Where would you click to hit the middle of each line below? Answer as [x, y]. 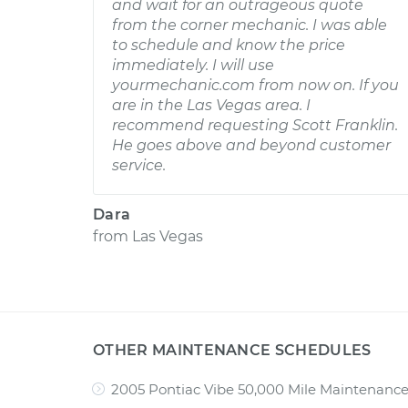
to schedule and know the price [229, 45]
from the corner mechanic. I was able [250, 25]
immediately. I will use [193, 65]
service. [139, 165]
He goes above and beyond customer [251, 145]
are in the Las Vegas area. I [211, 105]
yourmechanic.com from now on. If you [255, 85]
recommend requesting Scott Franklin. [255, 125]
